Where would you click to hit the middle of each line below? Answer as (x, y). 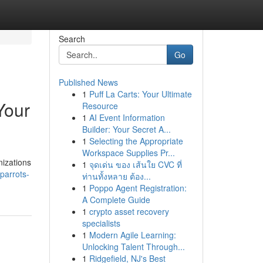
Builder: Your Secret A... (126, 129)
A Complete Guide (116, 200)
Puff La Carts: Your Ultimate (140, 94)
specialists (101, 223)
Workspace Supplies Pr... (128, 153)
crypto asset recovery (129, 211)
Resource (100, 106)
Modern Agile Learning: (132, 235)
